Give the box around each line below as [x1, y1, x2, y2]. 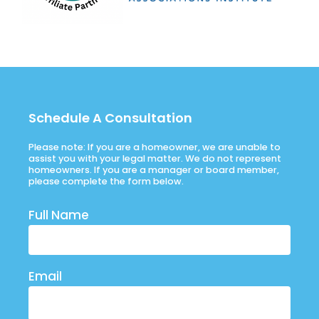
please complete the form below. [28, 175, 184, 188]
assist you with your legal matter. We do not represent [28, 152, 281, 165]
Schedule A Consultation [28, 108, 192, 127]
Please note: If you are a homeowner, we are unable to [28, 141, 281, 154]
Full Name [28, 206, 89, 224]
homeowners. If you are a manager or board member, [28, 164, 279, 177]
